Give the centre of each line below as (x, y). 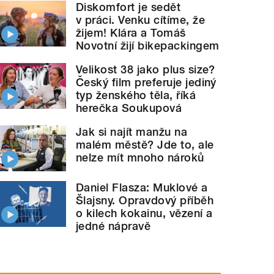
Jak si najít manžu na (132, 132)
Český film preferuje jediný (146, 83)
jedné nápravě (113, 226)
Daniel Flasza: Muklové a (142, 187)
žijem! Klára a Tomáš (131, 33)
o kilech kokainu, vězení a (144, 213)
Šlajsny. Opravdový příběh (145, 200)
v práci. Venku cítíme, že (141, 20)
